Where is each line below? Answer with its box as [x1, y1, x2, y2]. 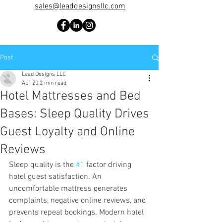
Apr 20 [22, 80, 38, 87]
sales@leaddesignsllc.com [35, 1, 125, 11]
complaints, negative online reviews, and [9, 196, 148, 206]
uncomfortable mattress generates [9, 184, 129, 194]
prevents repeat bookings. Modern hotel [9, 208, 146, 218]
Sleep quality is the [9, 160, 76, 170]
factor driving [84, 160, 133, 170]
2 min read [40, 80, 66, 87]
